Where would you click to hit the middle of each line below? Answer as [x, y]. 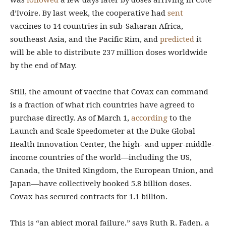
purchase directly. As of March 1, [71, 118]
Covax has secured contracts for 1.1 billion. [89, 197]
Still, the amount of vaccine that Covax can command [109, 92]
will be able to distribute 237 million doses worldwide [109, 52]
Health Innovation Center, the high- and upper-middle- [112, 144]
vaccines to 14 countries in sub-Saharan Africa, [97, 26]
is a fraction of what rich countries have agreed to [102, 105]
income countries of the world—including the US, [101, 157]
